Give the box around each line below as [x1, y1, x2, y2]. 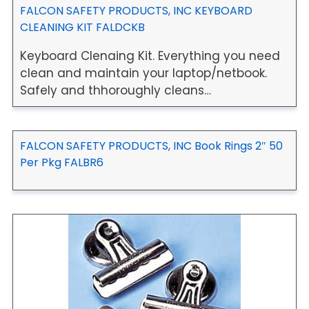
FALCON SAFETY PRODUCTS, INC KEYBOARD [20, 2, 252, 19]
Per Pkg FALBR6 [20, 154, 103, 170]
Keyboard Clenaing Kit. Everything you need [20, 47, 280, 64]
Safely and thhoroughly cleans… [20, 81, 211, 99]
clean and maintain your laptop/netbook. [20, 64, 267, 81]
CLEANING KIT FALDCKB [20, 19, 145, 35]
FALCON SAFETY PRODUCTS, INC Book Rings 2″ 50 [20, 137, 283, 154]
